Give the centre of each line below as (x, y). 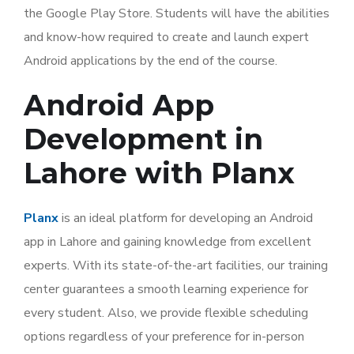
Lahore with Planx (159, 173)
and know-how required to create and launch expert (166, 37)
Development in (143, 139)
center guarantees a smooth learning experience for (166, 289)
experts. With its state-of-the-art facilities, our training (176, 265)
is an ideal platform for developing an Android (186, 218)
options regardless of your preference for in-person (164, 337)
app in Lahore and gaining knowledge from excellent (168, 242)
